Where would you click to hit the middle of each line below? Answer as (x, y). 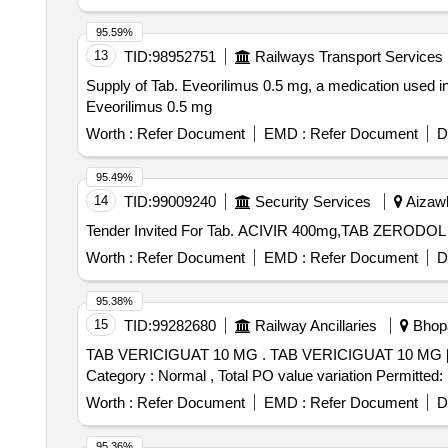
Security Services (312, 201)
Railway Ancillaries (315, 325)
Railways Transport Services (348, 56)
